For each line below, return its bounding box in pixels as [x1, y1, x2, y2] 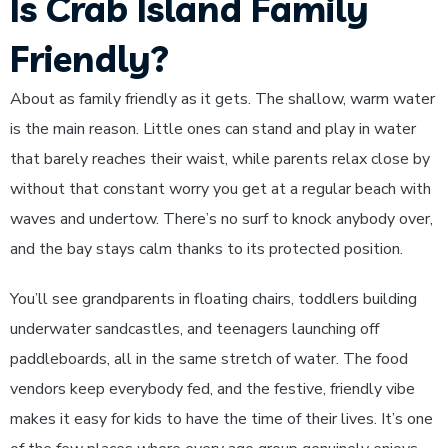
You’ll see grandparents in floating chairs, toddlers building [10, 288, 417, 310]
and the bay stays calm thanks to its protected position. [10, 238, 403, 260]
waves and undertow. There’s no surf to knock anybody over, [10, 208, 433, 230]
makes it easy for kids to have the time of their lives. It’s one [10, 408, 433, 430]
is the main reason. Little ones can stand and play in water [10, 118, 416, 140]
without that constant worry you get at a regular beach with [10, 178, 431, 200]
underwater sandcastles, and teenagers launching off [10, 318, 379, 340]
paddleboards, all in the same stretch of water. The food [10, 348, 408, 370]
